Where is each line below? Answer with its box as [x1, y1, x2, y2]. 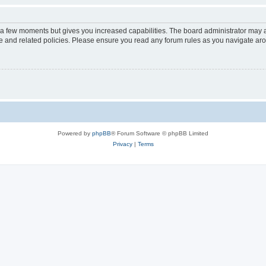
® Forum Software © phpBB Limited [111, 130, 208, 137]
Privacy [112, 141, 132, 148]
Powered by [58, 130, 92, 137]
